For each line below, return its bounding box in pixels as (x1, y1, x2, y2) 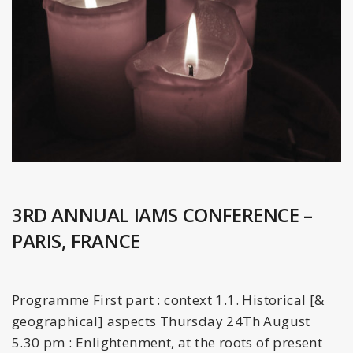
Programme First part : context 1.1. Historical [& (12, 290, 325, 309)
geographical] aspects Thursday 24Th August (12, 311, 310, 330)
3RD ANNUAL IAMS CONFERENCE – (12, 201, 313, 228)
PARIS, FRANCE (12, 227, 140, 254)
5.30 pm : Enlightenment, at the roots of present (12, 333, 323, 351)
